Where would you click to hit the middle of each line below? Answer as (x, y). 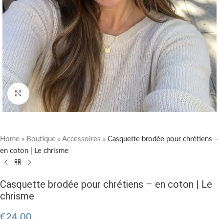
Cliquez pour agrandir (61, 93)
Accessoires (81, 139)
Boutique (41, 139)
